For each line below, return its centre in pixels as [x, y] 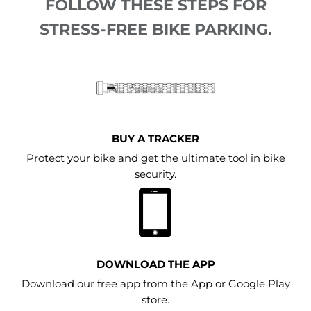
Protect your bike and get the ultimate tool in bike [155, 159]
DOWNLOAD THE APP [155, 264]
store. [155, 300]
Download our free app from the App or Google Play [155, 284]
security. [155, 175]
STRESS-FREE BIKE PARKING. [155, 30]
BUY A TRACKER [155, 139]
